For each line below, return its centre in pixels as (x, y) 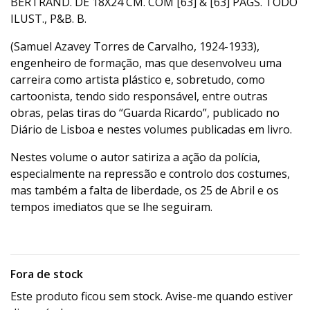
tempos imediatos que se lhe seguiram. (111, 207)
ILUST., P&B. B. (48, 19)
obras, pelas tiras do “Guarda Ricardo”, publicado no (145, 113)
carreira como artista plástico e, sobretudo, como (138, 80)
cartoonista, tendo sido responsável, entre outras (139, 97)
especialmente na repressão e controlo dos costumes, (150, 174)
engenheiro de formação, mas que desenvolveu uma (146, 63)
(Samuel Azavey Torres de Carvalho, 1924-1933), (135, 47)
